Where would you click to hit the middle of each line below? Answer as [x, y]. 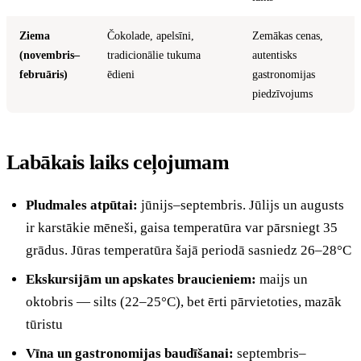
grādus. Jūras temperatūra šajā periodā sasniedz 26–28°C [189, 250]
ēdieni [121, 74]
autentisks [274, 54]
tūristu [44, 324]
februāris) [44, 74]
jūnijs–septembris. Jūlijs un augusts [241, 205]
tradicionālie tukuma [154, 54]
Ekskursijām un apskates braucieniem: [141, 279]
